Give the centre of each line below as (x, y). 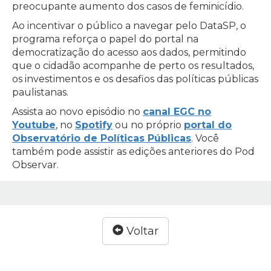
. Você (205, 138)
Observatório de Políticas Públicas (102, 138)
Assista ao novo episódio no (77, 111)
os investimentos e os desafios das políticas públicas (135, 79)
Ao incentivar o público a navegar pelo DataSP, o (129, 25)
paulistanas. (40, 92)
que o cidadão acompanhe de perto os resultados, (133, 65)
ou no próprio (148, 125)
